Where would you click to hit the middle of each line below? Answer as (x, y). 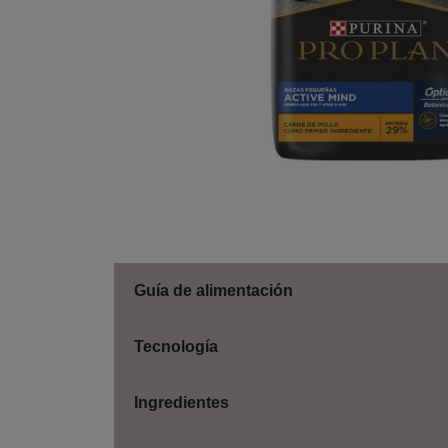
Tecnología (176, 347)
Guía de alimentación (213, 291)
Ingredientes (181, 403)
